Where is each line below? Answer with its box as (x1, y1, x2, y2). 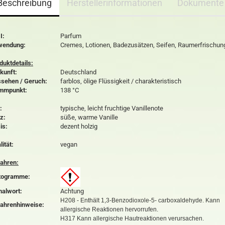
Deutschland (60, 68, 96, 76)
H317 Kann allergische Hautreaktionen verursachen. (60, 215, 204, 222)
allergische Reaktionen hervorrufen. (60, 206, 158, 213)
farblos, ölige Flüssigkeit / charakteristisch (60, 77, 181, 85)
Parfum (60, 32, 81, 40)
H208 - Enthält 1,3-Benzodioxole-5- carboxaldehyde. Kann (60, 197, 220, 204)
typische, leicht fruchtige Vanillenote (60, 104, 163, 112)
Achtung (60, 187, 84, 195)
